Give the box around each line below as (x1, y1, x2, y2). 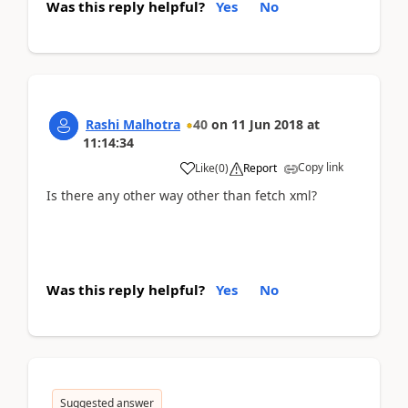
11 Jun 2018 (231, 115, 303, 133)
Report (243, 159, 277, 176)
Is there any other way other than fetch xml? (46, 186, 317, 204)
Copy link (298, 158, 343, 175)
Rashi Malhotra (86, 115, 180, 133)
